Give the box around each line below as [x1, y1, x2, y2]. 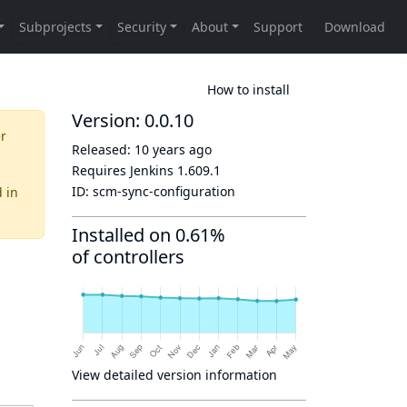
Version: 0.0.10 [72, 108, 194, 133]
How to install [207, 80, 290, 98]
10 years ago [134, 141, 212, 158]
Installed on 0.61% [72, 223, 225, 247]
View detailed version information [72, 366, 277, 383]
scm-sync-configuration [93, 183, 235, 200]
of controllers [72, 244, 184, 269]
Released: [72, 141, 134, 158]
